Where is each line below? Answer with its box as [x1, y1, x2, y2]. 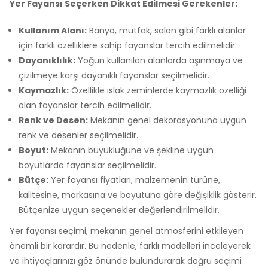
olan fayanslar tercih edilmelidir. [19, 99, 151, 111]
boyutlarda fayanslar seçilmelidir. [19, 159, 156, 171]
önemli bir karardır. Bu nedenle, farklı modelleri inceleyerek [10, 239, 251, 252]
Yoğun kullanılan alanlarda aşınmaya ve [75, 54, 243, 66]
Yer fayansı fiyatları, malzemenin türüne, [48, 173, 220, 186]
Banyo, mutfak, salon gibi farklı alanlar [87, 24, 246, 36]
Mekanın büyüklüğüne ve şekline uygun [48, 144, 214, 156]
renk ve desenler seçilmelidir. [19, 129, 138, 141]
